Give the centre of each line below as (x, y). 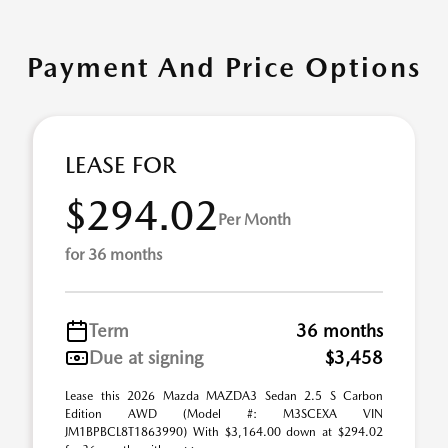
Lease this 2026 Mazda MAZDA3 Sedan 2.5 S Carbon (224, 396)
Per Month (254, 219)
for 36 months (113, 254)
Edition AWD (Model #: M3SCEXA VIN (224, 414)
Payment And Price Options (224, 67)
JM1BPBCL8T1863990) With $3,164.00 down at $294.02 (224, 432)
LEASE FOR (120, 165)
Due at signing (146, 357)
